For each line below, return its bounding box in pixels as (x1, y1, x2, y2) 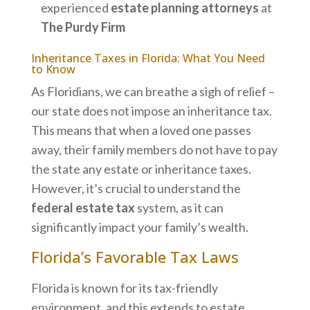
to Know (30, 61, 75, 77)
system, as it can (134, 199, 224, 215)
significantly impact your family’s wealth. (30, 219, 248, 235)
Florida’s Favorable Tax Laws (30, 246, 239, 267)
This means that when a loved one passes (30, 122, 251, 138)
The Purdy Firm (40, 19, 125, 35)
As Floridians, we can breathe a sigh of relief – (30, 83, 275, 99)
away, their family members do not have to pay (30, 141, 277, 157)
